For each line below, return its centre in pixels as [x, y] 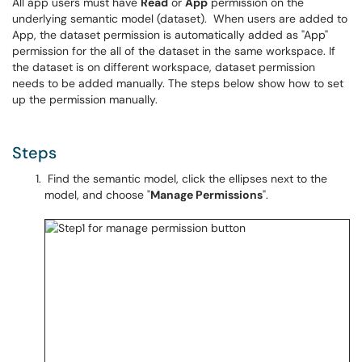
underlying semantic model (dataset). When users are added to [180, 19]
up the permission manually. [85, 99]
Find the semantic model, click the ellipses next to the [186, 179]
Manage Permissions [206, 195]
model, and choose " [97, 195]
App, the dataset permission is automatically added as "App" [170, 35]
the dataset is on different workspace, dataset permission [164, 67]
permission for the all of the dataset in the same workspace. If [174, 51]
